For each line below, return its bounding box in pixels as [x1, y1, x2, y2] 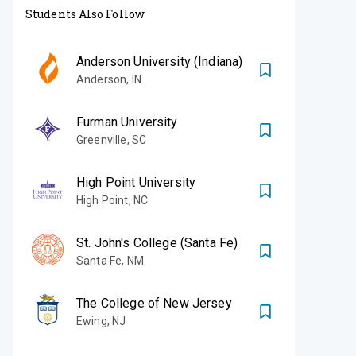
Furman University [76, 114, 178, 130]
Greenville [76, 133, 127, 147]
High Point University [76, 175, 196, 191]
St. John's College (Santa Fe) [76, 235, 238, 251]
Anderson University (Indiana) [76, 54, 243, 70]
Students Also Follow [25, 6, 145, 22]
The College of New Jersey [76, 296, 232, 311]
